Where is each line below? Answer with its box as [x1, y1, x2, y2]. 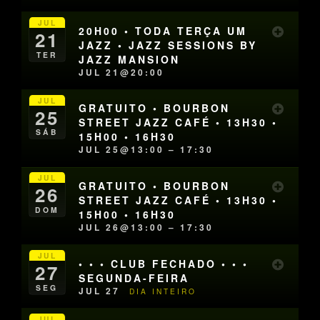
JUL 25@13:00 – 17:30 [79, 143, 214, 156]
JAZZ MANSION [79, 51, 181, 66]
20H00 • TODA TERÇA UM [79, 23, 248, 38]
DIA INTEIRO [129, 285, 197, 296]
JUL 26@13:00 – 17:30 [79, 220, 214, 234]
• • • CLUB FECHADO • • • [79, 256, 249, 271]
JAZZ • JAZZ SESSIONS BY [79, 37, 258, 52]
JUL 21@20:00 [79, 65, 165, 79]
